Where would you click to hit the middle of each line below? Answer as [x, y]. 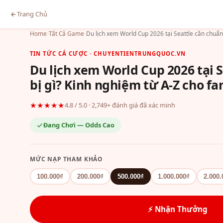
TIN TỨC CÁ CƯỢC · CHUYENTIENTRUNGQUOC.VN [108, 54]
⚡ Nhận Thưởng [178, 209]
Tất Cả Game [66, 33]
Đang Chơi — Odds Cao [79, 125]
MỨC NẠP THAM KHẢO [66, 159]
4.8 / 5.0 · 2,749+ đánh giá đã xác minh [120, 105]
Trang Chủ [32, 14]
